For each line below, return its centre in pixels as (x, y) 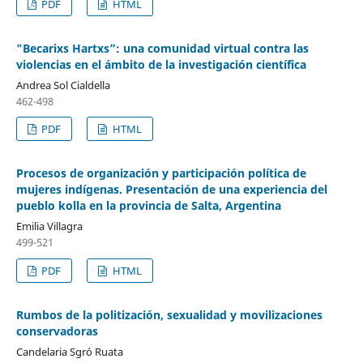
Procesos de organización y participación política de (161, 173)
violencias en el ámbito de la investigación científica (161, 64)
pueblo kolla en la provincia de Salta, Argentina (148, 206)
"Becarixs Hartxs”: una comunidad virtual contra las (162, 48)
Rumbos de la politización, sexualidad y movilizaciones (169, 315)
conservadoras (57, 331)
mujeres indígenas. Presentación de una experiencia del (171, 190)
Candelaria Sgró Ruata (69, 352)
